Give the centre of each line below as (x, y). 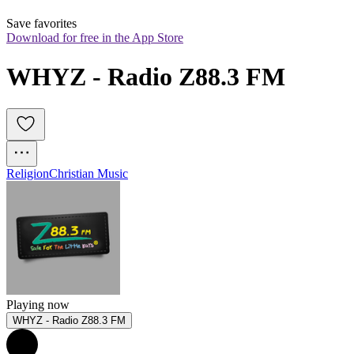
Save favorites (41, 24)
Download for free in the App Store (95, 38)
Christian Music (88, 174)
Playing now (38, 305)
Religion (28, 174)
